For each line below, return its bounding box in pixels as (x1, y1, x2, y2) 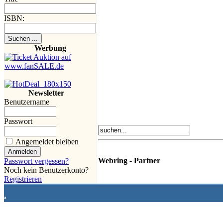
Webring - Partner (98, 156, 160, 165)
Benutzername (4, 98, 49, 106)
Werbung (34, 44, 66, 52)
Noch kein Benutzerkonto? (4, 166, 89, 174)
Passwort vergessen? (4, 157, 69, 165)
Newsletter (28, 89, 64, 97)
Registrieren (4, 175, 42, 183)
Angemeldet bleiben (15, 137, 79, 146)
